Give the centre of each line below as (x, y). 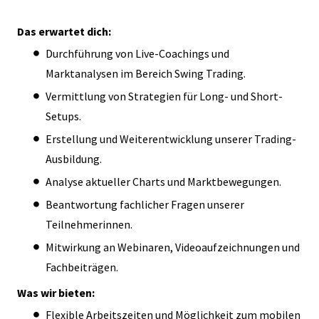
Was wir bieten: (56, 292)
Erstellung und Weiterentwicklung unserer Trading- (171, 138)
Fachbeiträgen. (82, 267)
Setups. (63, 116)
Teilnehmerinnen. (89, 224)
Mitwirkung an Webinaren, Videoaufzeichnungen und (173, 247)
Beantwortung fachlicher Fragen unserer (145, 204)
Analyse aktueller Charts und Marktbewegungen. (163, 181)
